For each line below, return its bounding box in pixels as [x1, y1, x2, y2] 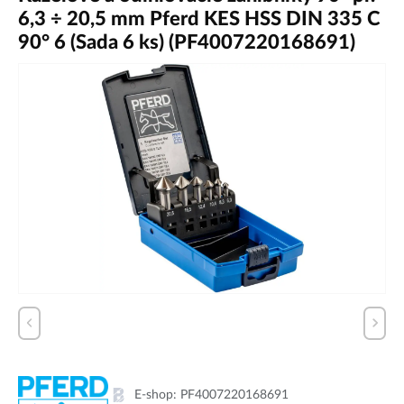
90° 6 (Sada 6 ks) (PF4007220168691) [18, 32, 355, 52]
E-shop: [134, 387, 180, 401]
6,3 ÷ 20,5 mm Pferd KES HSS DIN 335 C [18, 9, 381, 29]
